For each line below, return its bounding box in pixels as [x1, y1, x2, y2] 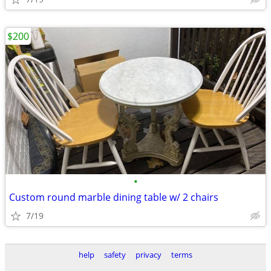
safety [104, 249, 126, 260]
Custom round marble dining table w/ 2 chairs [9, 191, 218, 204]
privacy [135, 249, 162, 260]
